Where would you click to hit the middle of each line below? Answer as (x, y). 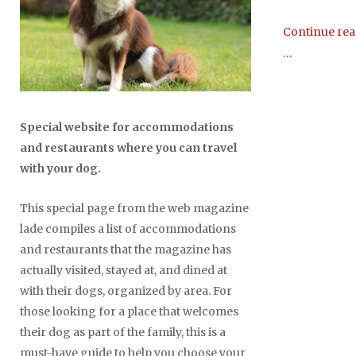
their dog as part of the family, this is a (123, 332)
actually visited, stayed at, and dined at (124, 270)
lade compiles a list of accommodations (128, 228)
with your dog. (60, 168)
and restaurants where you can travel (128, 147)
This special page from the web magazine (134, 208)
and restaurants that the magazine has (126, 249)
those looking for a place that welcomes (129, 311)
